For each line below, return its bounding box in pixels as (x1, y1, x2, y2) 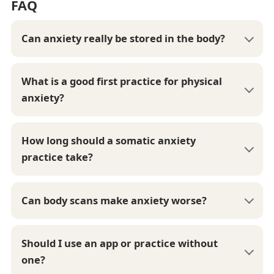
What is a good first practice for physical (21, 74, 223, 89)
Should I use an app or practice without (21, 235, 218, 250)
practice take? (21, 150, 94, 165)
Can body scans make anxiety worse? (21, 193, 207, 207)
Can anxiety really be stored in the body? (21, 31, 226, 46)
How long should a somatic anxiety (21, 133, 196, 148)
